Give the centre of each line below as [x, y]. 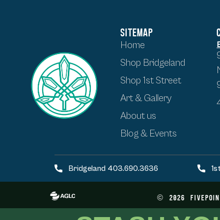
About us [138, 116]
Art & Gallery [146, 98]
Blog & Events [149, 134]
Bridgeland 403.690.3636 [113, 169]
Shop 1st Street [151, 81]
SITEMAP [137, 32]
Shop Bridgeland [153, 63]
